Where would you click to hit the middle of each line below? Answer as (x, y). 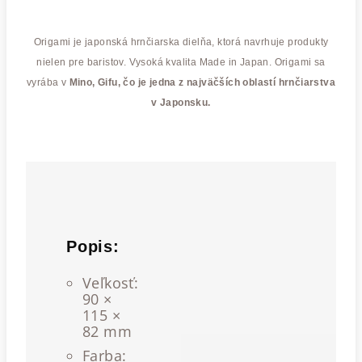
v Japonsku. (181, 103)
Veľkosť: (111, 283)
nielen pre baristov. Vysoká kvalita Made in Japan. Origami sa (181, 62)
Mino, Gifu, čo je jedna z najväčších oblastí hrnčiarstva (202, 82)
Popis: (93, 246)
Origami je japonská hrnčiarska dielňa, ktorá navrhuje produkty (181, 42)
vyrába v (48, 82)
